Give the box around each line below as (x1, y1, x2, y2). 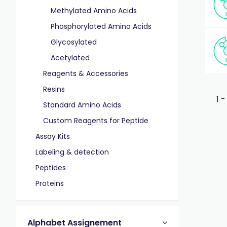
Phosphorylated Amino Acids (51, 21, 152, 31)
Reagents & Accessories (43, 68, 128, 79)
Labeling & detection (35, 147, 109, 157)
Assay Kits (35, 131, 70, 141)
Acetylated (51, 53, 90, 63)
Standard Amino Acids (43, 100, 121, 110)
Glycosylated (51, 37, 97, 47)
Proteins (35, 178, 64, 188)
